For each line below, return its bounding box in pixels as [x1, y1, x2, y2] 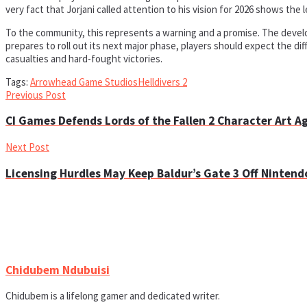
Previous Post [5, 88, 66, 101]
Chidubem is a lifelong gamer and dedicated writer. [5, 289, 220, 303]
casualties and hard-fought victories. [5, 51, 162, 65]
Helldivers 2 [138, 75, 187, 88]
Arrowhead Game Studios [30, 75, 138, 88]
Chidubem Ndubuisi [5, 262, 110, 278]
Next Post [5, 140, 49, 153]
